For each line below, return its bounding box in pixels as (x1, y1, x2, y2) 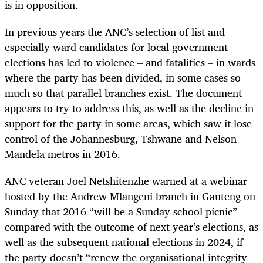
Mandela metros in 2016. (5, 144, 120, 163)
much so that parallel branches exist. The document (5, 83, 242, 102)
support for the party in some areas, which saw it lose (5, 114, 252, 132)
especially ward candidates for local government (5, 38, 228, 56)
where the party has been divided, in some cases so (5, 68, 241, 86)
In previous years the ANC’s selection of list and (5, 22, 225, 41)
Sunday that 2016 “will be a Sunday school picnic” (5, 202, 237, 220)
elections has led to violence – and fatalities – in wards (5, 53, 255, 71)
